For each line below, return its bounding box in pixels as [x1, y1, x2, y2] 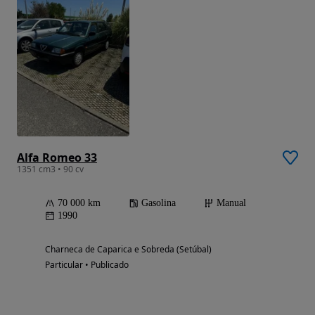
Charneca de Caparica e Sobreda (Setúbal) [45, 243, 212, 255]
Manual [217, 197, 246, 208]
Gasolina [141, 197, 176, 208]
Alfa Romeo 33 [17, 149, 97, 165]
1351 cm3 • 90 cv [17, 162, 84, 175]
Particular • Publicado [45, 258, 129, 271]
